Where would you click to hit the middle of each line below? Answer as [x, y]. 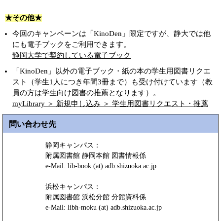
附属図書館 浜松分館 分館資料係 [95, 197]
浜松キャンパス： [73, 187]
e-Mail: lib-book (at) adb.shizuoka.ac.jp [101, 166]
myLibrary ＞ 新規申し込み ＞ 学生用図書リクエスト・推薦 [110, 104]
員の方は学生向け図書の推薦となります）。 [86, 93]
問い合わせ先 [33, 124]
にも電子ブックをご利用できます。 [72, 44]
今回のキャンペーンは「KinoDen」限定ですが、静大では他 [111, 34]
